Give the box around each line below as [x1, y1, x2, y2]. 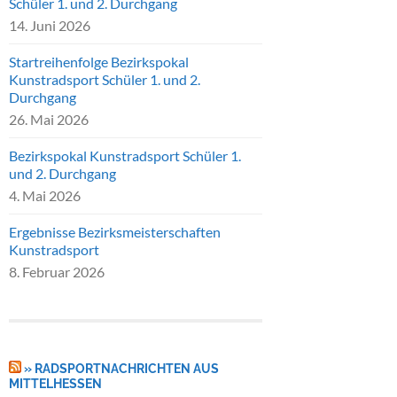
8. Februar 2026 [9, 263, 105, 281]
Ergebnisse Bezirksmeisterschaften [9, 223, 221, 241]
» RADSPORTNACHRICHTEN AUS [24, 361, 219, 377]
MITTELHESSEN [9, 376, 102, 392]
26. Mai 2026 [9, 111, 89, 128]
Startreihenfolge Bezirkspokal [9, 53, 189, 71]
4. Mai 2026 [9, 187, 81, 205]
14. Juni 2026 [9, 17, 90, 35]
